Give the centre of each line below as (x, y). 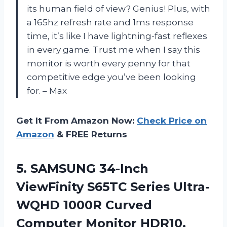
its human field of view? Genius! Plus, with (119, 9)
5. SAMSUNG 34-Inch (82, 169)
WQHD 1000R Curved (84, 205)
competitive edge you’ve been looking (111, 77)
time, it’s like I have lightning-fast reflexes (117, 36)
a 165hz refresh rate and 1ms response (110, 23)
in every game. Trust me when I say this (113, 50)
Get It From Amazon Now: (77, 121)
